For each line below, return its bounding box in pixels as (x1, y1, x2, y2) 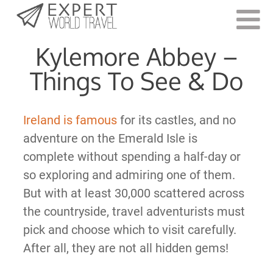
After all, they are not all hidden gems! (23, 241, 229, 255)
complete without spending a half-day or (23, 149, 241, 164)
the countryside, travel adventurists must (23, 204, 245, 219)
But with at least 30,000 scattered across (23, 186, 244, 200)
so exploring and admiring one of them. (23, 168, 235, 182)
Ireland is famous (23, 113, 117, 127)
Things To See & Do (30, 65, 243, 96)
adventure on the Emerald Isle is (23, 131, 197, 146)
